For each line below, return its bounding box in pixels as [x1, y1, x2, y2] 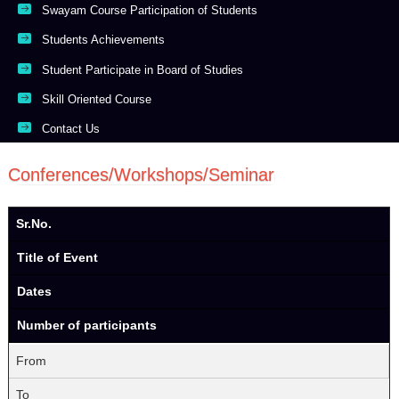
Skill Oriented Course [42, 93, 152, 107]
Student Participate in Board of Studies [42, 62, 244, 77]
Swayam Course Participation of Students [42, 3, 258, 17]
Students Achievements [42, 33, 166, 47]
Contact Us [42, 122, 101, 136]
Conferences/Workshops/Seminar [8, 165, 275, 185]
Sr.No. [16, 216, 53, 232]
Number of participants [17, 318, 158, 333]
